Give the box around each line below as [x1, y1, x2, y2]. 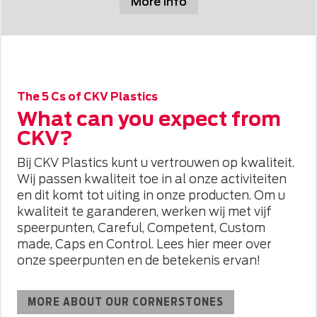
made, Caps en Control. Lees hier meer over [17, 237, 272, 252]
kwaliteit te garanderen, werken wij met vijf [17, 204, 272, 219]
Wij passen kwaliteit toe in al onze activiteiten [17, 172, 287, 187]
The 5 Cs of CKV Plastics [17, 91, 158, 104]
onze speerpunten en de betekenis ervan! [17, 253, 261, 268]
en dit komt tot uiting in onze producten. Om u [17, 188, 286, 203]
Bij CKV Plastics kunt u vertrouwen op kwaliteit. [17, 156, 295, 171]
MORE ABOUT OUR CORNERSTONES [28, 295, 224, 309]
